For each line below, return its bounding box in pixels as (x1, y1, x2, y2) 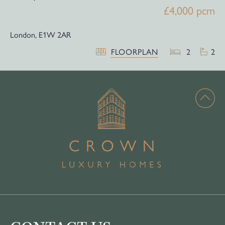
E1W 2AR (39, 29, 71, 41)
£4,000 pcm (164, 2, 215, 19)
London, (10, 29, 37, 41)
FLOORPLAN (110, 46, 158, 58)
